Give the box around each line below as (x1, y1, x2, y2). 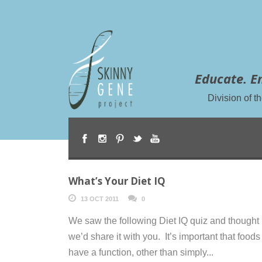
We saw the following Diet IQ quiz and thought (68, 215, 259, 226)
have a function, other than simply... (68, 247, 213, 257)
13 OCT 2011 (81, 195, 119, 202)
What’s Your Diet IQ (68, 174, 166, 188)
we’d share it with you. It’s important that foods (68, 231, 260, 242)
